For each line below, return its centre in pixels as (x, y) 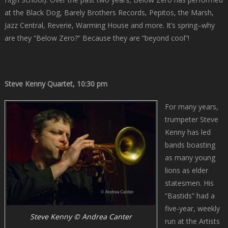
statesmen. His (189, 183)
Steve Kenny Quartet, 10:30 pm (56, 83)
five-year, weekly (192, 208)
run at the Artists (192, 221)
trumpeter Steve (191, 119)
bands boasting (190, 145)
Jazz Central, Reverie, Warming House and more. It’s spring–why (109, 25)
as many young (190, 157)
